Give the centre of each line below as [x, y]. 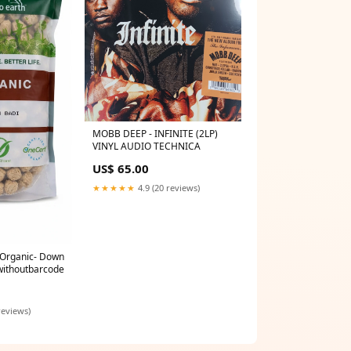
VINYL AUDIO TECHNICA [147, 147]
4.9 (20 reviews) [168, 188]
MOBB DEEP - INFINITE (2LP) [155, 134]
